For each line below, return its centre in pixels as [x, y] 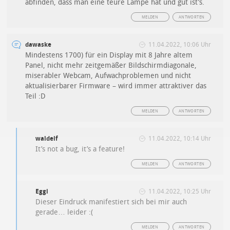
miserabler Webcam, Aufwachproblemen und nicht [108, 76]
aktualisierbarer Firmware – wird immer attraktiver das [116, 86]
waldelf [47, 139]
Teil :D [36, 97]
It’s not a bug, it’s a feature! [80, 149]
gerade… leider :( [64, 213]
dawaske [39, 45]
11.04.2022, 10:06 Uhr [179, 45]
